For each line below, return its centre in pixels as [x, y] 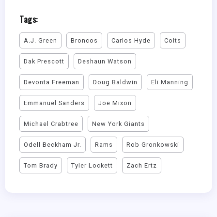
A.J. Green [40, 40]
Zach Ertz [142, 165]
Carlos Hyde [131, 40]
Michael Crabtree [51, 124]
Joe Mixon [115, 103]
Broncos [84, 40]
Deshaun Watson [105, 61]
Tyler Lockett [92, 165]
